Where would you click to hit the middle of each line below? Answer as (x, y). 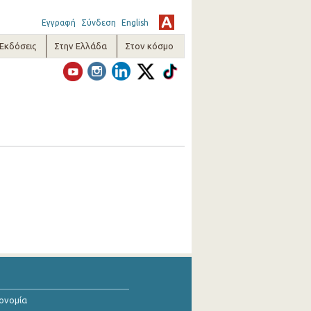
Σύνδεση (98, 23)
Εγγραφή (58, 23)
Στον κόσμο (150, 46)
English (135, 23)
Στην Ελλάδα (81, 46)
